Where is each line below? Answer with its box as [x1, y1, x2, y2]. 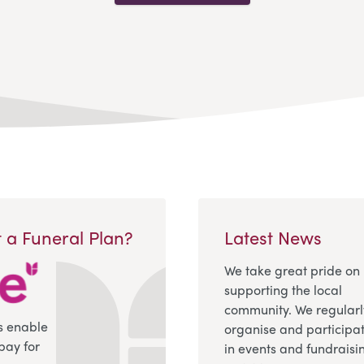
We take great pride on [224, 260, 360, 279]
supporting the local [224, 279, 342, 299]
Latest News [224, 223, 322, 250]
